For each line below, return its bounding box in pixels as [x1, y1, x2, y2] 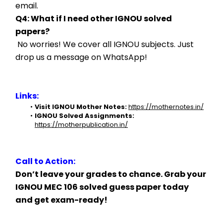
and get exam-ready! [15, 194, 108, 206]
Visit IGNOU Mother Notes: [34, 102, 127, 111]
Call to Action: [15, 156, 75, 167]
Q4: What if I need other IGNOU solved [15, 13, 172, 24]
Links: [15, 90, 39, 102]
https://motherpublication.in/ [35, 120, 128, 129]
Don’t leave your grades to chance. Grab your [15, 168, 206, 180]
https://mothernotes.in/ [128, 102, 204, 111]
